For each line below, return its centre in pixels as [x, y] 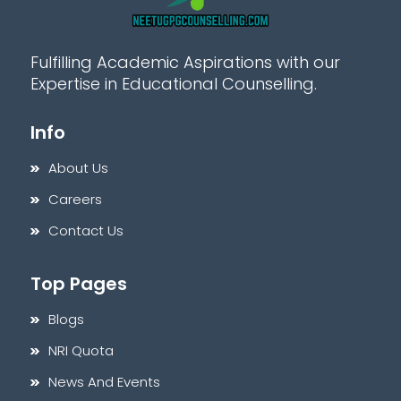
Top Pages [79, 283]
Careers [76, 199]
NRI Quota [81, 350]
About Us [79, 167]
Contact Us [86, 230]
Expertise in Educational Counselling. [174, 83]
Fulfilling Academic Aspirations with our [186, 62]
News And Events [105, 381]
